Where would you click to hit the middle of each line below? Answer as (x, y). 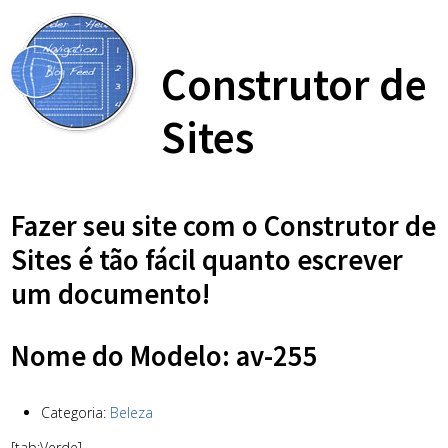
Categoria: (75, 413)
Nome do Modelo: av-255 (164, 356)
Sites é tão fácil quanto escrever (207, 259)
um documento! (110, 293)
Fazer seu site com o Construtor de (223, 225)
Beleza (131, 413)
